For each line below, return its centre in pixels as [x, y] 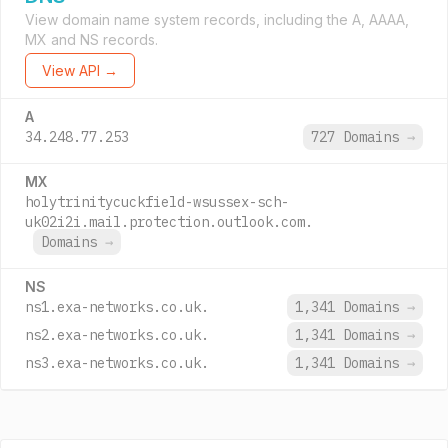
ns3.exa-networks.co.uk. [117, 363]
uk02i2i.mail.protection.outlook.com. [169, 222]
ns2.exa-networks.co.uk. [117, 335]
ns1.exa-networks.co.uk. [117, 307]
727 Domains [359, 137]
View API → [80, 70]
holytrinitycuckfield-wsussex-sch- [157, 202]
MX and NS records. [91, 39]
